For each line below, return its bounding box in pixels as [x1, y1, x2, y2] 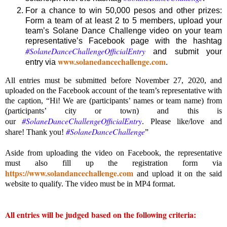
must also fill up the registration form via [5, 159, 222, 168]
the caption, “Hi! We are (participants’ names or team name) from [5, 96, 222, 105]
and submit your [145, 47, 222, 56]
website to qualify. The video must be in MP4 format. [5, 179, 175, 188]
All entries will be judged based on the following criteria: [5, 209, 196, 221]
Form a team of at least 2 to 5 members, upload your [25, 16, 222, 25]
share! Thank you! [5, 128, 66, 137]
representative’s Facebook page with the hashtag [25, 36, 222, 46]
